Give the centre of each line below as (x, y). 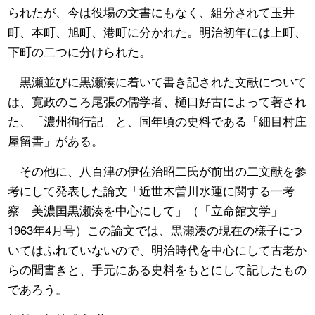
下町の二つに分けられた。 (80, 52)
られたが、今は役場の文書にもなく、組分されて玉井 (152, 12)
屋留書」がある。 (56, 141)
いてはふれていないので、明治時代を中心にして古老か (157, 250)
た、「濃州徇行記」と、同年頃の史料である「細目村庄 (157, 121)
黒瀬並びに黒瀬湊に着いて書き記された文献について (157, 82)
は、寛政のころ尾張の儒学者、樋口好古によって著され (157, 102)
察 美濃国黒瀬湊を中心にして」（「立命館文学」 (146, 211)
